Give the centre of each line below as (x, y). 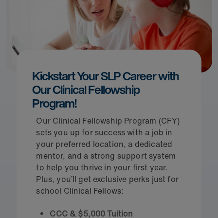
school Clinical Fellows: (80, 191)
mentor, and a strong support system (106, 155)
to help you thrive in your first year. (102, 167)
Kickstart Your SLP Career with (106, 76)
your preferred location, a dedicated (104, 144)
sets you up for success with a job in (104, 132)
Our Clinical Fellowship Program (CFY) (108, 120)
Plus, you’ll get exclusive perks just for (107, 179)
